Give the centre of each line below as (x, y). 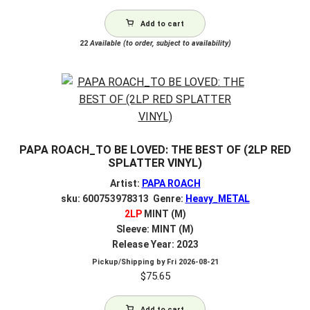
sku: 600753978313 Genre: (123, 199)
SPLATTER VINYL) (155, 163)
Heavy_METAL (217, 199)
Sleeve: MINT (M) (155, 229)
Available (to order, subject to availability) (159, 43)
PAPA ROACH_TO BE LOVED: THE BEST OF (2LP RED (155, 150)
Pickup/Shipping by (129, 262)
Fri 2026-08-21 (192, 262)
